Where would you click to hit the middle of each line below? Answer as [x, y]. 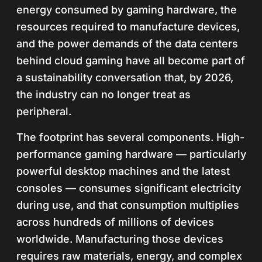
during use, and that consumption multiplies [128, 205]
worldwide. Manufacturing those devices [120, 239]
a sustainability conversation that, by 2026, [125, 77]
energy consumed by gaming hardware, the [127, 10]
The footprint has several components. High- [130, 137]
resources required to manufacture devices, [128, 27]
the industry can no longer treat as [104, 94]
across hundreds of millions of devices [115, 222]
